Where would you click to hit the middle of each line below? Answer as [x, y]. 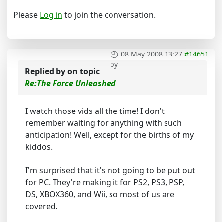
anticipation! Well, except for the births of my [110, 135]
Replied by [46, 71]
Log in [51, 15]
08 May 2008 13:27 [152, 54]
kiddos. [39, 147]
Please [27, 15]
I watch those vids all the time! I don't [95, 111]
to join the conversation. [109, 15]
